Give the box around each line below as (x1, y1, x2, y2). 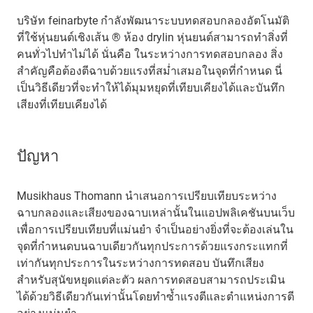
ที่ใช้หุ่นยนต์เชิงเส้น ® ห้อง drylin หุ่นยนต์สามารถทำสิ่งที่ (17, 30, 288, 44)
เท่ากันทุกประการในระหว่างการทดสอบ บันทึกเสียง (17, 256, 264, 270)
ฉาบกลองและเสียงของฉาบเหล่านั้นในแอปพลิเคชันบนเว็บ (17, 205, 295, 219)
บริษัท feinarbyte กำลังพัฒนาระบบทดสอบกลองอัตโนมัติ (17, 13, 289, 27)
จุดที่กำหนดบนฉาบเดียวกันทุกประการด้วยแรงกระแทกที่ (17, 239, 288, 253)
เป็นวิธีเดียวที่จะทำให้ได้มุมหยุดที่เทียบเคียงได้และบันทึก (17, 80, 285, 94)
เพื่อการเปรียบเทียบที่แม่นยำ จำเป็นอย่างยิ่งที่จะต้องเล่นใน (17, 222, 293, 236)
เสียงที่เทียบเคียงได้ (17, 97, 107, 111)
